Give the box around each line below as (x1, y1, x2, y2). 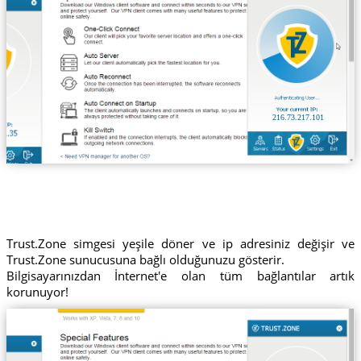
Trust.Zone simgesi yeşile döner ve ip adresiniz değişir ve (6, 235, 355, 252)
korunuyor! (6, 284, 68, 301)
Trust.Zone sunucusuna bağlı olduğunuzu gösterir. (6, 251, 284, 268)
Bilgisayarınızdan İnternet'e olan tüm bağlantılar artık (6, 268, 355, 284)
